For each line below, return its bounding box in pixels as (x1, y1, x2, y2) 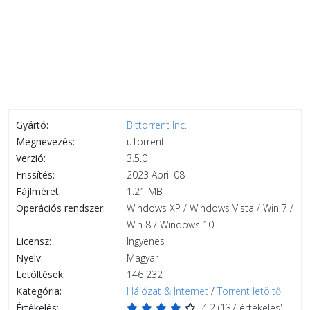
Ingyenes (127, 235, 165, 248)
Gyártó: (16, 118, 48, 131)
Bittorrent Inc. (127, 118, 187, 131)
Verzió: (16, 152, 46, 165)
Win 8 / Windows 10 (127, 218, 214, 231)
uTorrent (127, 135, 165, 148)
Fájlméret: (16, 185, 61, 198)
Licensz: (16, 235, 51, 248)
